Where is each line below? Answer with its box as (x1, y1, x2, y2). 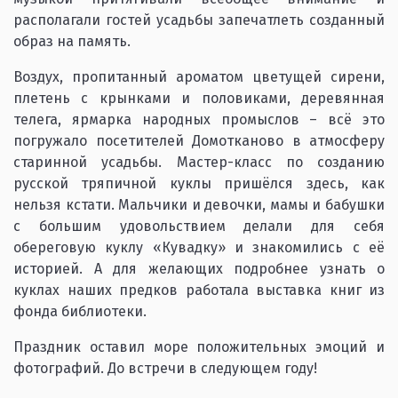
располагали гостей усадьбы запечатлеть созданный (13, 12, 385, 28)
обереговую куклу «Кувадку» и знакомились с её (13, 239, 385, 256)
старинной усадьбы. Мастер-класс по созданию (13, 154, 385, 171)
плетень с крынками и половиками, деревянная (13, 90, 385, 107)
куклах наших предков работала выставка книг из (13, 282, 385, 298)
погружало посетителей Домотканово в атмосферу (13, 132, 385, 149)
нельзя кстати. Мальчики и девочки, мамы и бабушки (13, 196, 385, 213)
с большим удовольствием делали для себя (13, 218, 385, 235)
